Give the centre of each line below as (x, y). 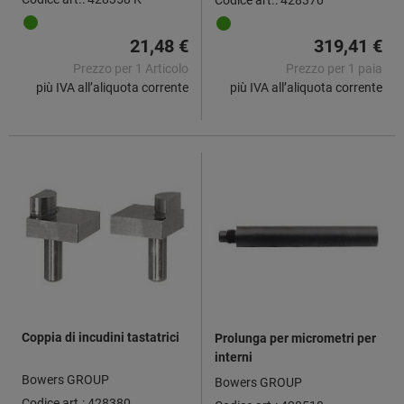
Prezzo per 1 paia (334, 68)
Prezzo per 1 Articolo (131, 68)
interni (234, 357)
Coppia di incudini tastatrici (101, 337)
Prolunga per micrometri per (295, 338)
